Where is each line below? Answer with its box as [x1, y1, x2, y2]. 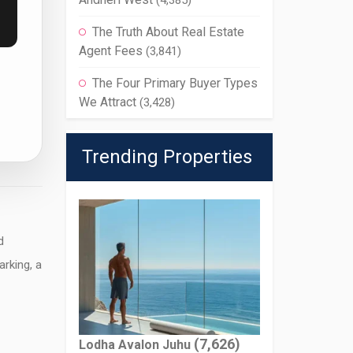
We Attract [78, 95, 136, 110]
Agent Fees [78, 43, 143, 58]
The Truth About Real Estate [91, 24, 244, 39]
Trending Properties [81, 146, 252, 168]
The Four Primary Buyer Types [91, 76, 258, 91]
